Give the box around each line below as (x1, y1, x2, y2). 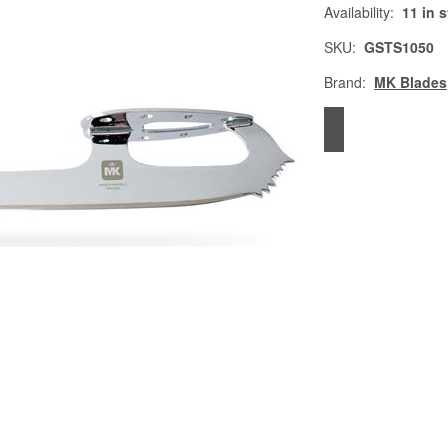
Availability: (324, 2, 394, 22)
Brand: (324, 72, 366, 92)
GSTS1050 (364, 37, 434, 57)
